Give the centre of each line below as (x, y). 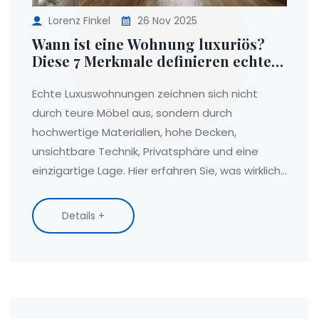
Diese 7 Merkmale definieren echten (156, 61)
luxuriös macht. (72, 189)
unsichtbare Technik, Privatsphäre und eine (145, 151)
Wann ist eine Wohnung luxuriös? (148, 43)
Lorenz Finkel (79, 20)
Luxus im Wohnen (94, 78)
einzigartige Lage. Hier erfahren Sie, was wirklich (156, 170)
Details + (83, 215)
